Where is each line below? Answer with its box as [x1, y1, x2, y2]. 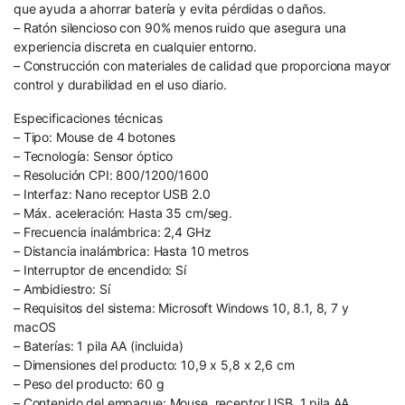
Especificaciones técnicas [14, 109, 163, 126]
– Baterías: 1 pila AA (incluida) [14, 337, 184, 353]
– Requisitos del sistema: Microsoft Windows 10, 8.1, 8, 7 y [14, 299, 349, 316]
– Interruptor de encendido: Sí [14, 261, 186, 278]
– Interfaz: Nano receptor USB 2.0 [14, 185, 211, 202]
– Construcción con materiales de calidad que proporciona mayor [14, 57, 391, 73]
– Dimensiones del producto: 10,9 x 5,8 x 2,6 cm [14, 356, 295, 372]
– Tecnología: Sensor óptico [14, 147, 174, 164]
